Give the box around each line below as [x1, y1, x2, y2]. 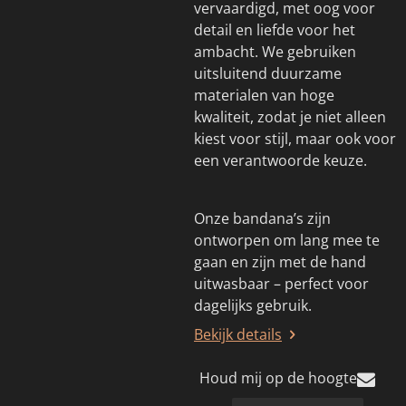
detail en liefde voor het [194, 19, 355, 40]
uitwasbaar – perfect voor [194, 273, 369, 294]
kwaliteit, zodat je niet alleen [194, 106, 386, 127]
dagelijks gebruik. [194, 295, 315, 315]
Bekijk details [194, 324, 282, 344]
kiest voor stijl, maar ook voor [194, 128, 396, 149]
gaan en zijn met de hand [194, 251, 366, 272]
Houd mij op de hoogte [199, 368, 357, 388]
